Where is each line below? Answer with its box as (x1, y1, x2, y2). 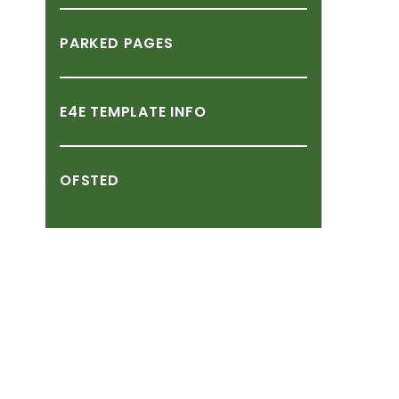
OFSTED (60, 170, 119, 191)
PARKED (60, 33, 119, 53)
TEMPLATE (90, 102, 167, 122)
